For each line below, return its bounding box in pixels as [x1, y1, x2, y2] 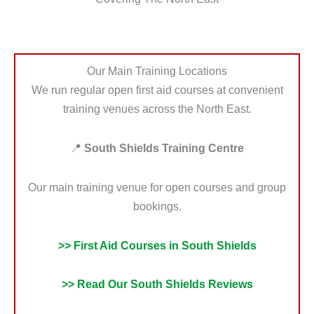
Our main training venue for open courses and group [28, 180, 286, 193]
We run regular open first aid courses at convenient [31, 83, 283, 97]
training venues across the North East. [62, 102, 252, 116]
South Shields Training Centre [84, 142, 244, 155]
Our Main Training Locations [87, 64, 227, 78]
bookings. [132, 199, 182, 212]
